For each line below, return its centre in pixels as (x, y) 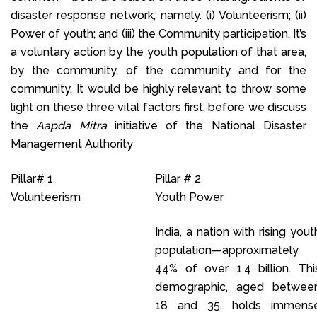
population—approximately (227, 250)
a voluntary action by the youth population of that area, (158, 52)
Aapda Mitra (71, 125)
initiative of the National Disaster (207, 125)
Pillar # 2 (178, 178)
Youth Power (189, 197)
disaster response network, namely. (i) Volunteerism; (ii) (158, 15)
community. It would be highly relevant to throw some (158, 88)
